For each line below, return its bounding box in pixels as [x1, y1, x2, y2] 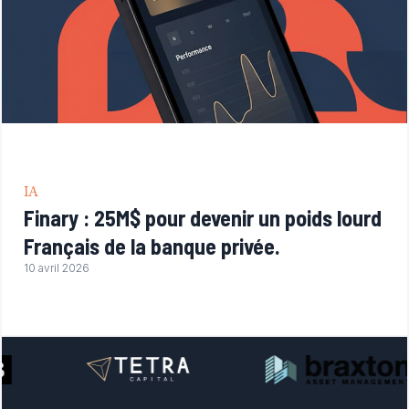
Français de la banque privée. [24, 233, 280, 259]
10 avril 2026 [24, 261, 89, 275]
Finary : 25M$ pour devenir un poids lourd [24, 204, 382, 231]
